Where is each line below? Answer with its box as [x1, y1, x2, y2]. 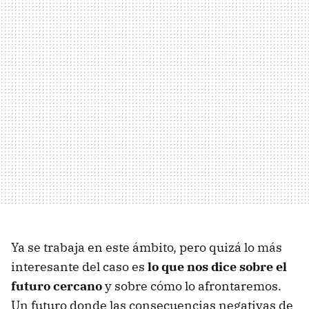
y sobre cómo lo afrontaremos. [102, 278, 281, 295]
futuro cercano [11, 278, 102, 295]
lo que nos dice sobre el [148, 259, 287, 275]
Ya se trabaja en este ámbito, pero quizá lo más [11, 239, 282, 256]
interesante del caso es [11, 259, 148, 275]
